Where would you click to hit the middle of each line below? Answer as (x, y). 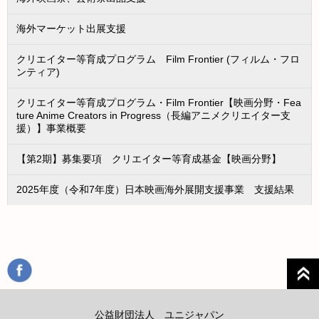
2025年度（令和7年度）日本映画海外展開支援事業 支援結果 (156, 190)
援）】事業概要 (52, 129)
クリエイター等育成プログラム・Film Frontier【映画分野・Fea (159, 103)
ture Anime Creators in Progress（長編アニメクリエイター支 (154, 116)
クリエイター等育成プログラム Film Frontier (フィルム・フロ (158, 59)
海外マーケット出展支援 (72, 29)
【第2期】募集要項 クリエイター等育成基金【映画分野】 (149, 159)
